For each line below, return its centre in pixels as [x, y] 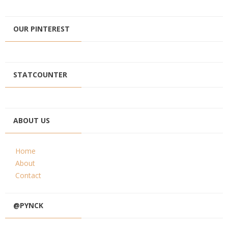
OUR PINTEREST [41, 28]
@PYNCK [28, 205]
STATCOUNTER [40, 74]
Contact [28, 175]
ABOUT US [32, 120]
